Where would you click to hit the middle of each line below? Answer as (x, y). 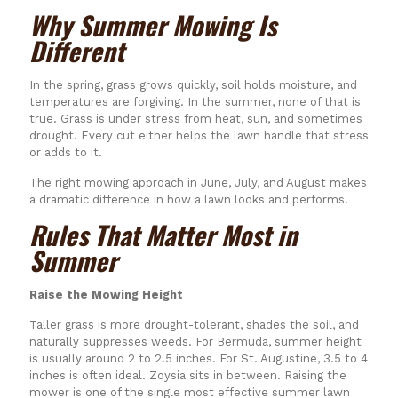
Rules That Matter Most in (163, 234)
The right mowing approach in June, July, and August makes (198, 182)
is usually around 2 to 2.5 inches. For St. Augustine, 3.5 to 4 (199, 358)
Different (77, 50)
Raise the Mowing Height (106, 294)
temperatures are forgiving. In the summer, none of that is (195, 101)
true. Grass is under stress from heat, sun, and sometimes (196, 118)
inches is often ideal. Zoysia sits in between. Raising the (188, 375)
